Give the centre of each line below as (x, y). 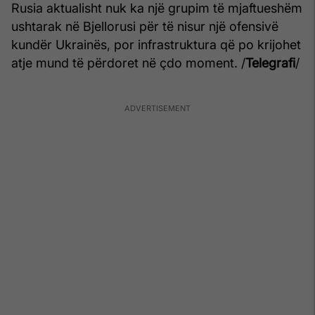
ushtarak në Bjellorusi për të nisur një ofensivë (145, 26)
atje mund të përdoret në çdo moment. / (128, 63)
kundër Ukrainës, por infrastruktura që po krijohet (156, 44)
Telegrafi (270, 63)
